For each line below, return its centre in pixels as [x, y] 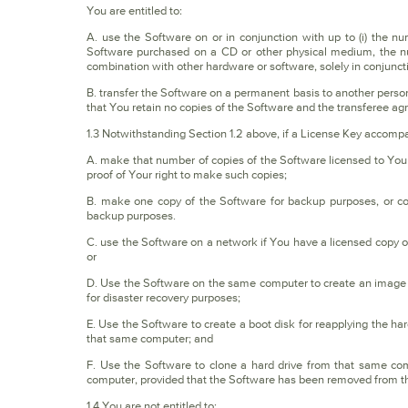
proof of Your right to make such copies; [187, 174]
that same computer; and [150, 338]
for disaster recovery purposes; [163, 297]
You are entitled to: [134, 10]
